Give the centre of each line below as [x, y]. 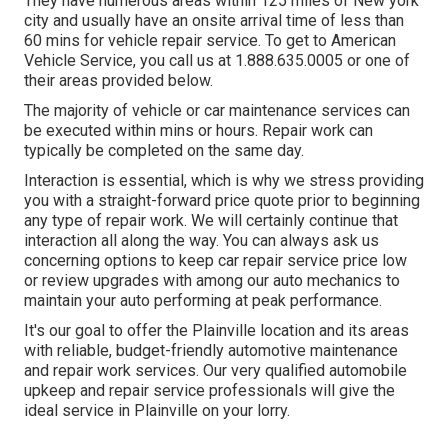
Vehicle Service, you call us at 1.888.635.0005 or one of [217, 61]
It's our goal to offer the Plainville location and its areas [216, 331]
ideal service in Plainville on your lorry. [157, 411]
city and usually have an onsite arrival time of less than [214, 21]
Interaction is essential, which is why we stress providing [224, 181]
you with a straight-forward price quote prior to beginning [222, 201]
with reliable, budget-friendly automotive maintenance [211, 351]
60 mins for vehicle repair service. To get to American [210, 41]
